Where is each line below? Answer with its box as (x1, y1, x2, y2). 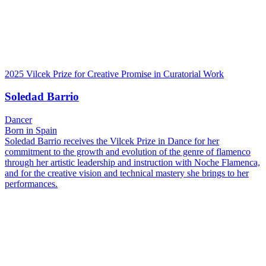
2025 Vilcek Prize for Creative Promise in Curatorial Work (5, 68, 224, 79)
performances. (5, 179, 58, 189)
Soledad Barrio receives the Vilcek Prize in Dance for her (5, 136, 219, 147)
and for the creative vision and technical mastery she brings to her (5, 168, 249, 179)
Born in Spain (5, 125, 57, 136)
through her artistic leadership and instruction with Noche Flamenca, (5, 157, 260, 168)
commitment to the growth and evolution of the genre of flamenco (5, 147, 251, 157)
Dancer (5, 115, 32, 125)
